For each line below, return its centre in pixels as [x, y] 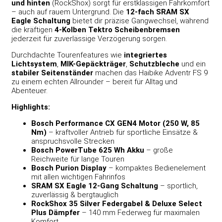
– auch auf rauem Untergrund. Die [69, 12]
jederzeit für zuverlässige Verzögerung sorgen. [89, 38]
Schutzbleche [154, 64]
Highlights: [31, 107]
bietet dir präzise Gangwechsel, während [139, 21]
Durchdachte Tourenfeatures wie [68, 55]
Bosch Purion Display [69, 168]
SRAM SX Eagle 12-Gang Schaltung [95, 186]
